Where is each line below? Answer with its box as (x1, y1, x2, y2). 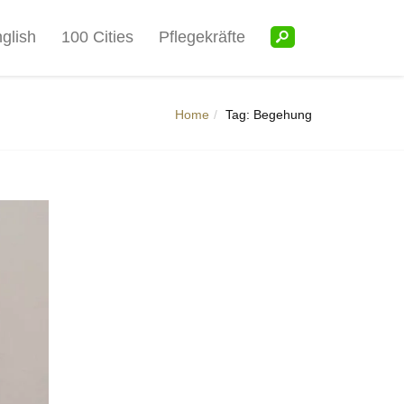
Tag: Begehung (225, 107, 312, 122)
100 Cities (60, 28, 133, 46)
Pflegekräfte (158, 28, 245, 46)
